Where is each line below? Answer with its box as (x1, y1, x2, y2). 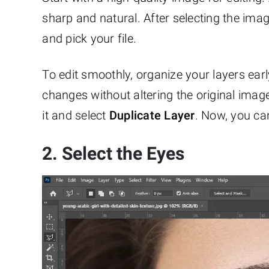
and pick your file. (42, 31, 137, 46)
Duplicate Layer (109, 107, 195, 122)
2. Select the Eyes (42, 142, 185, 164)
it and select (42, 107, 109, 122)
